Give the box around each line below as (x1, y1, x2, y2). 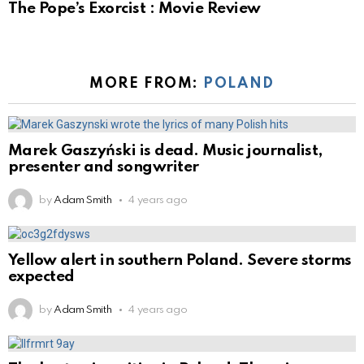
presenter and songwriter (8, 158, 199, 175)
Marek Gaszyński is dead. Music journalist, (8, 142, 323, 158)
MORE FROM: (89, 76, 204, 91)
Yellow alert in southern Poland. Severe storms (8, 252, 352, 268)
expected (8, 268, 75, 284)
